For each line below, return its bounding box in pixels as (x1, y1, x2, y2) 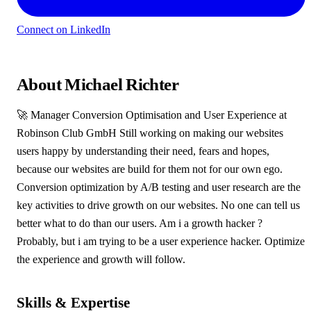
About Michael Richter (17, 75, 178, 94)
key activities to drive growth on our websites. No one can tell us (17, 199, 300, 212)
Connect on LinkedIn (17, 23, 110, 35)
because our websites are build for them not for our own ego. (17, 163, 283, 176)
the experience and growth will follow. (17, 253, 185, 266)
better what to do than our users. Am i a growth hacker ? (17, 217, 262, 230)
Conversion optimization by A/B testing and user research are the (17, 181, 301, 194)
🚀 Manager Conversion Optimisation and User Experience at (17, 109, 287, 121)
